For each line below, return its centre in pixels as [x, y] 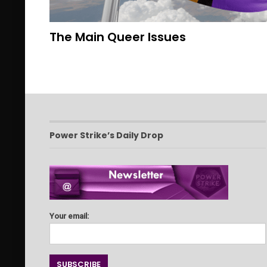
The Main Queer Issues [117, 37]
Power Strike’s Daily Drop [106, 135]
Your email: [69, 216]
